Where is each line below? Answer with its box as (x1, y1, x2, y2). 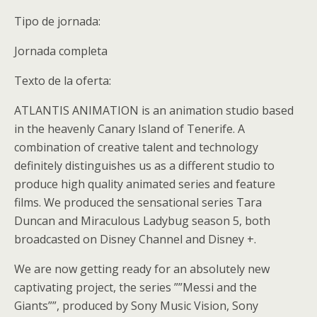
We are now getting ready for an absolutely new (14, 260, 270, 277)
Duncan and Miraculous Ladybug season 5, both (14, 212, 270, 229)
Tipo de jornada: (14, 13, 100, 29)
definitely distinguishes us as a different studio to (14, 157, 275, 173)
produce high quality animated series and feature (14, 175, 275, 192)
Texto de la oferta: (14, 72, 111, 88)
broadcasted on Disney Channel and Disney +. (14, 231, 256, 247)
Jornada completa (14, 42, 108, 59)
